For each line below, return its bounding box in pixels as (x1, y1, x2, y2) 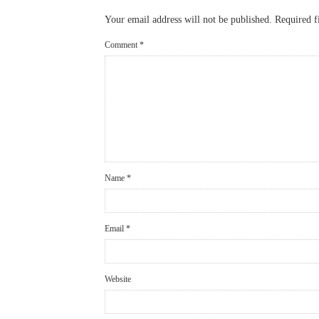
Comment (105, 40, 140, 51)
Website (105, 274, 131, 285)
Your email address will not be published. (105, 14, 272, 26)
